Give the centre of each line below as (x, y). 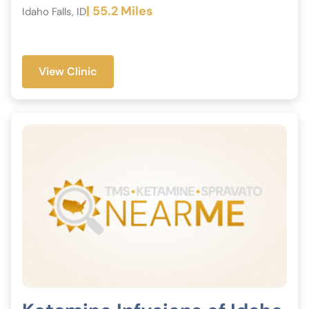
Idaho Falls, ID (54, 11)
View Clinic (68, 72)
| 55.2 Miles (120, 11)
